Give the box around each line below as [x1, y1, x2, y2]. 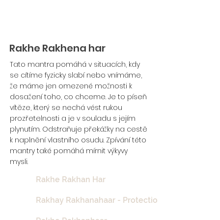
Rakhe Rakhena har [9, 41, 106, 55]
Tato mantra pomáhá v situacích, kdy [10, 59, 140, 69]
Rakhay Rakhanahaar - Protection [36, 195, 163, 205]
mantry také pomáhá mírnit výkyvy [10, 146, 128, 156]
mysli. [10, 157, 28, 166]
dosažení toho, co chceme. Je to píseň [10, 92, 147, 102]
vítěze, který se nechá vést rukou [10, 103, 122, 112]
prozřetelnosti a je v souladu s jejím [10, 113, 136, 123]
